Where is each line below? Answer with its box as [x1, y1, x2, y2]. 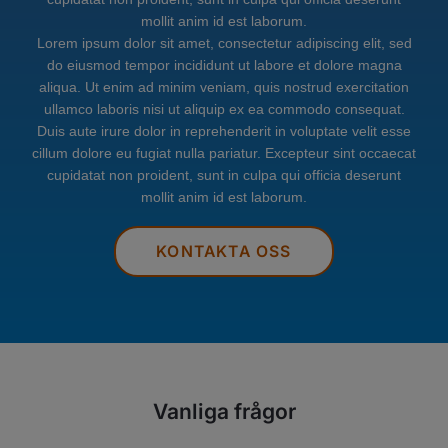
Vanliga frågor [152, 399, 296, 425]
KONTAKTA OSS [156, 241, 292, 261]
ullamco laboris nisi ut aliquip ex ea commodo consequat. [43, 101, 405, 118]
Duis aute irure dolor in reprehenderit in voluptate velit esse [37, 123, 411, 140]
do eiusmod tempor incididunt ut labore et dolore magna [46, 57, 402, 74]
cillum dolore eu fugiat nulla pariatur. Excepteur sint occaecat [32, 145, 416, 162]
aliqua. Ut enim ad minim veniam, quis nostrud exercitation [39, 79, 409, 96]
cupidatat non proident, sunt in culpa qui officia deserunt [47, 167, 401, 184]
